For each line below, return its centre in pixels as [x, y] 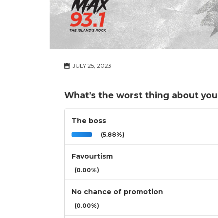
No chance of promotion [117, 192]
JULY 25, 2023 [91, 66]
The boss [89, 121]
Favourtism [92, 156]
